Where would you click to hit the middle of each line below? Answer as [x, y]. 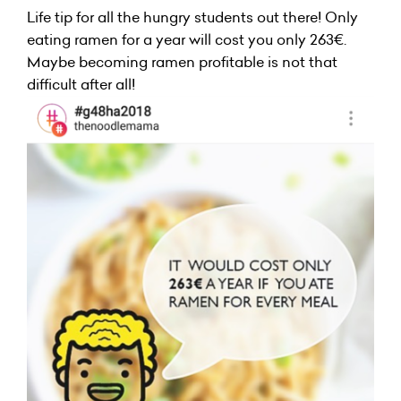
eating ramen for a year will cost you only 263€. [187, 40]
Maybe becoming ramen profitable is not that [182, 62]
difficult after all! [81, 85]
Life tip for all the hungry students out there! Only [192, 17]
